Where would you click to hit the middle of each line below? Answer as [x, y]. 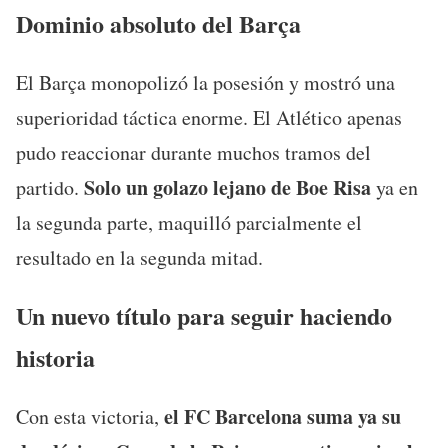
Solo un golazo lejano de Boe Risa [227, 188]
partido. [50, 188]
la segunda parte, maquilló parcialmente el [189, 223]
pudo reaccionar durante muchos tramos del [193, 153]
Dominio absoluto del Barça [158, 24]
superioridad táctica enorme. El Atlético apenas [209, 118]
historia [55, 358]
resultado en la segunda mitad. [139, 258]
